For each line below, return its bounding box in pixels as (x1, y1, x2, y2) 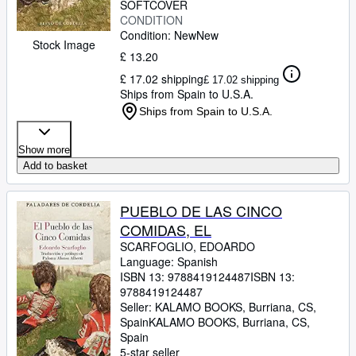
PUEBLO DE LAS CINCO (120, 200, 282, 221)
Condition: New (120, 27, 196, 43)
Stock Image (32, 37, 95, 53)
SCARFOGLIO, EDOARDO (120, 238, 255, 254)
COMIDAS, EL (120, 219, 211, 240)
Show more (18, 144, 70, 156)
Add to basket (23, 160, 87, 172)
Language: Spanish (120, 253, 218, 269)
